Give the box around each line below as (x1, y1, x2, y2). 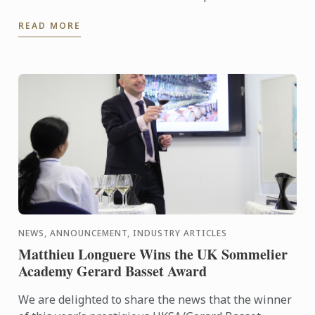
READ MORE (18, 20, 82, 32)
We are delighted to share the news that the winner (18, 292, 292, 308)
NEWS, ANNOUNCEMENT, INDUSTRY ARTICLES (18, 227, 228, 240)
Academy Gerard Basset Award (18, 261, 207, 282)
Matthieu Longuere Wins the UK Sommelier (18, 244, 288, 265)
